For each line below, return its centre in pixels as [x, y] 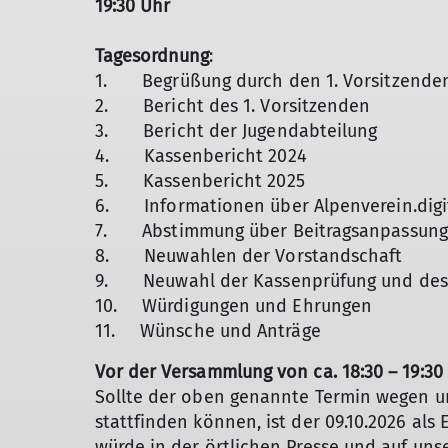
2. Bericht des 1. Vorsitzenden [232, 106]
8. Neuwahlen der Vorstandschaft [248, 256]
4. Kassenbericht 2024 [200, 156]
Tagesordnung [152, 56]
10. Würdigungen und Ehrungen [233, 306]
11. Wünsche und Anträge [207, 331]
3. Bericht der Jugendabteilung [236, 131]
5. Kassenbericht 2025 [199, 181]
